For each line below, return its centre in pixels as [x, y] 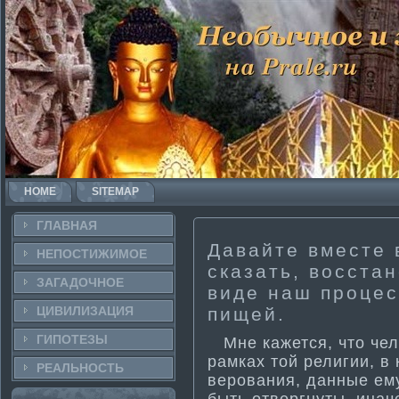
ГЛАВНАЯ [67, 225]
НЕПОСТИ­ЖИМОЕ [92, 254]
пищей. [247, 314]
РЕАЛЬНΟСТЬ [80, 368]
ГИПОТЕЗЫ [72, 339]
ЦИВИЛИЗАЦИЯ [85, 311]
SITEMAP [115, 191]
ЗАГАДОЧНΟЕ [80, 282]
